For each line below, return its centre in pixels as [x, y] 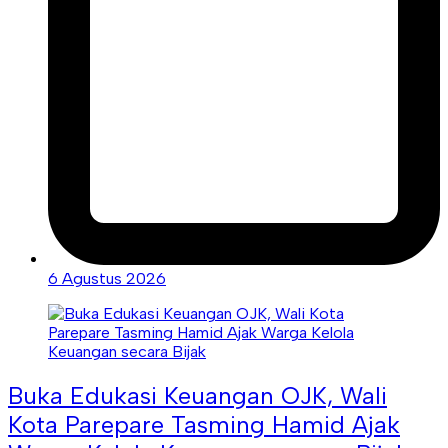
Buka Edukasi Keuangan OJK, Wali [197, 395]
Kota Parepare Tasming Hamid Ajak [204, 424]
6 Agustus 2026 [107, 278]
